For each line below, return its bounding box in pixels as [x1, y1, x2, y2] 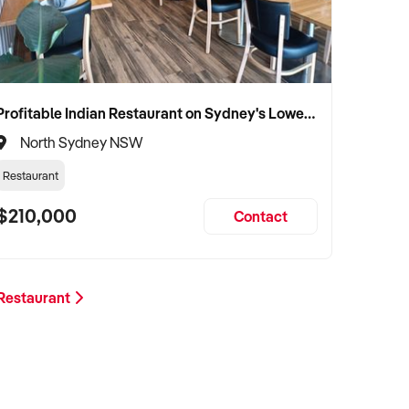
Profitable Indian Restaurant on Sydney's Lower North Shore [304, 104, 315, 122]
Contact [234, 206, 288, 225]
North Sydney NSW [20, 132, 142, 152]
